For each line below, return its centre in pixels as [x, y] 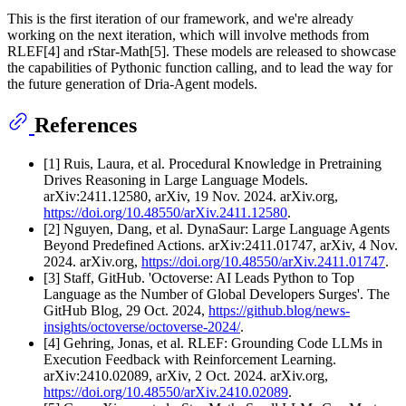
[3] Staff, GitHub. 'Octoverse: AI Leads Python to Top [199, 277]
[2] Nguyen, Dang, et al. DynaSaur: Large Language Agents [217, 228]
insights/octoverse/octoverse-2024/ [142, 326]
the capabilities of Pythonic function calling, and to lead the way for [200, 68]
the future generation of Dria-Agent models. [132, 84]
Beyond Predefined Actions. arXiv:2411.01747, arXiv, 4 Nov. [221, 245]
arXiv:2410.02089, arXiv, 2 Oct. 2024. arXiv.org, [186, 375]
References [86, 125]
